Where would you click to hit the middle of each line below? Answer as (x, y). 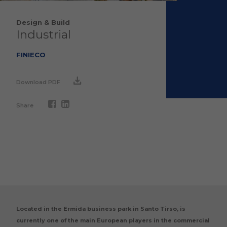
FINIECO (31, 55)
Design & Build (43, 22)
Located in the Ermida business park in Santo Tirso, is (101, 209)
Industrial (44, 34)
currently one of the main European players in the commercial (113, 220)
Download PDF (39, 82)
